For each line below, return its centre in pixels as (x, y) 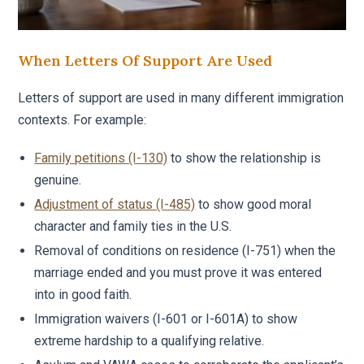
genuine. (58, 180)
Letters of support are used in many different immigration (181, 97)
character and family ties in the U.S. (133, 226)
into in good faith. (83, 294)
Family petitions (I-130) (101, 158)
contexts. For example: (82, 119)
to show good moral (253, 204)
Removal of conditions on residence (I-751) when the (185, 250)
